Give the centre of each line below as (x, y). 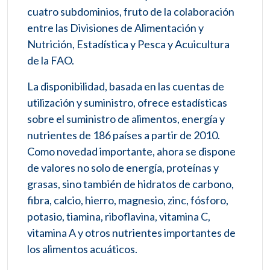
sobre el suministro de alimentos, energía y (126, 119)
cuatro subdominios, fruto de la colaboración (131, 12)
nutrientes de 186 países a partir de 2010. (124, 135)
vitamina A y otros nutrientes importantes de (131, 233)
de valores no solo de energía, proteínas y (123, 168)
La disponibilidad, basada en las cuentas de (126, 86)
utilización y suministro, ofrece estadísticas (127, 103)
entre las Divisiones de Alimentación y (115, 28)
